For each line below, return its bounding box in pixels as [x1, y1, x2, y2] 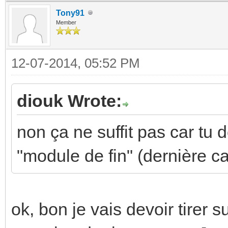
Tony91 [56, 8, 84, 17]
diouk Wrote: [17, 91, 122, 110]
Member [56, 19, 76, 25]
